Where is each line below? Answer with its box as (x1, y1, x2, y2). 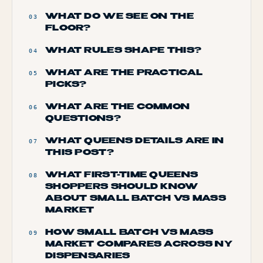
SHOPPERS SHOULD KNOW (45, 183, 198, 191)
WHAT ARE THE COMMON (45, 103, 190, 111)
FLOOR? (45, 24, 91, 32)
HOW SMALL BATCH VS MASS (45, 228, 214, 237)
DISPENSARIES (45, 252, 130, 260)
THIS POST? (45, 149, 114, 157)
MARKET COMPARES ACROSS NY (45, 240, 232, 248)
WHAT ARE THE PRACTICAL (45, 69, 203, 77)
